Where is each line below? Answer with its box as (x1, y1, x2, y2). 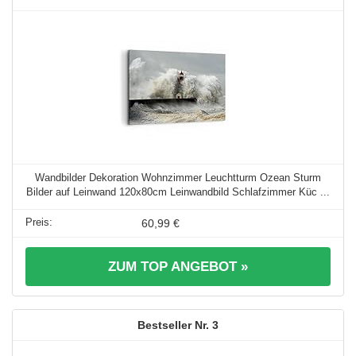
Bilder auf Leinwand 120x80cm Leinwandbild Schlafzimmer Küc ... (26, 185, 330, 198)
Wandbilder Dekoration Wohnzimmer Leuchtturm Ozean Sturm (35, 171, 321, 184)
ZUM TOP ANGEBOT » (108, 258, 248, 274)
